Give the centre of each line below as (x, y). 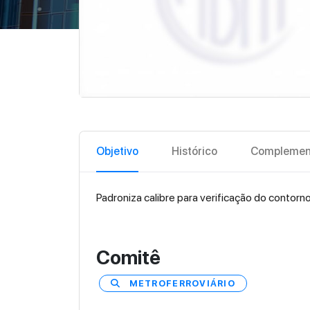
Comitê (128, 257)
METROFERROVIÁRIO (182, 283)
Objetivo (117, 151)
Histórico (194, 151)
